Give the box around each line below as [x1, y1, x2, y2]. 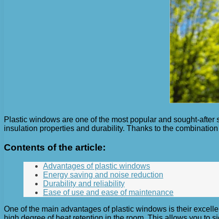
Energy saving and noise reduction [43, 171, 163, 179]
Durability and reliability [43, 179, 125, 188]
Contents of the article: [4, 142, 106, 153]
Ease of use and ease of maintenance [43, 188, 174, 197]
